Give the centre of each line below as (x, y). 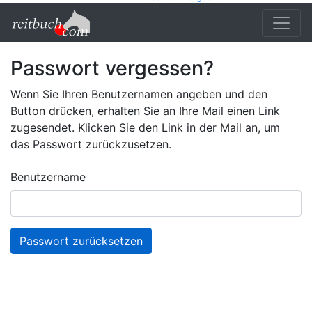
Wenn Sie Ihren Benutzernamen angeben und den (139, 94)
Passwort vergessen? (112, 68)
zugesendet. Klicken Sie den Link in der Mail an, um (145, 127)
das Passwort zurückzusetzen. (91, 144)
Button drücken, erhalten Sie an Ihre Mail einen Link (145, 111)
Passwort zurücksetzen (81, 241)
